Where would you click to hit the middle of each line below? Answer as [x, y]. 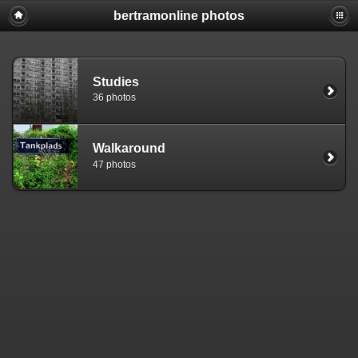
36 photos [114, 98]
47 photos [114, 164]
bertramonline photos [179, 16]
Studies [116, 82]
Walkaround [129, 149]
